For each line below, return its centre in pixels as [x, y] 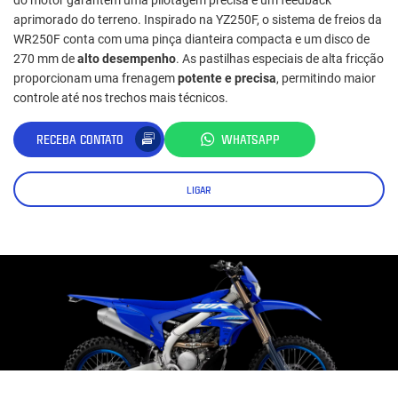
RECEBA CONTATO [80, 139]
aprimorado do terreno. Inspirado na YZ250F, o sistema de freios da [198, 19]
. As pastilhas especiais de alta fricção [280, 58]
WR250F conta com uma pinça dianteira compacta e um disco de [191, 39]
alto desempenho [127, 58]
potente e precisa [227, 78]
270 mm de [45, 58]
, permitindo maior [326, 78]
